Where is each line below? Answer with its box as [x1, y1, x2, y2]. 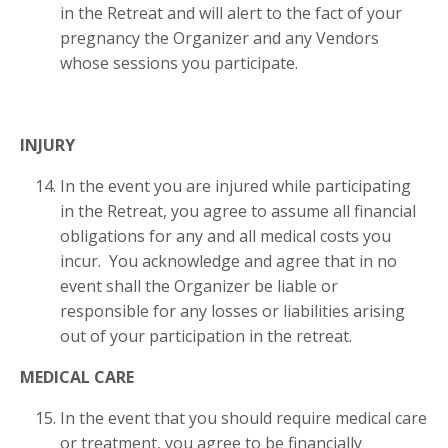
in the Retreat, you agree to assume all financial [60, 200, 416, 223]
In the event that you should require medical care [60, 407, 427, 430]
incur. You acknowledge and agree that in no [60, 250, 397, 273]
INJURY [20, 134, 75, 157]
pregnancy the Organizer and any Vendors [60, 27, 379, 50]
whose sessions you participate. [60, 52, 298, 75]
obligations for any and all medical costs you [60, 225, 391, 248]
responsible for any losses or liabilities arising [60, 300, 405, 323]
